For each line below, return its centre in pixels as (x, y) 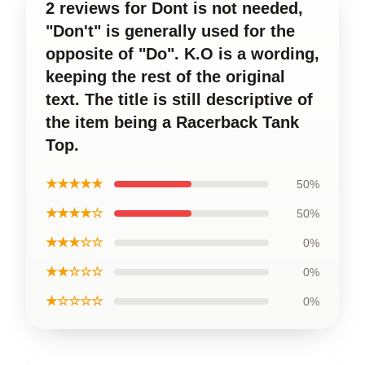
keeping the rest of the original (165, 76)
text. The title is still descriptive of (179, 99)
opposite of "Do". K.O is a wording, (182, 53)
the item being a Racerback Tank (172, 122)
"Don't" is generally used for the (170, 31)
